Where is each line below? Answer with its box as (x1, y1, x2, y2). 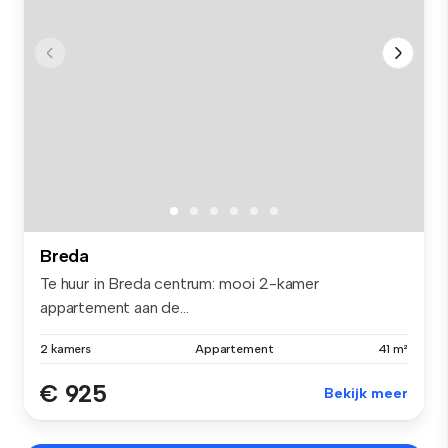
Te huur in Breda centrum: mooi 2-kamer (40, 273, 319, 293)
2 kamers (40, 341, 92, 356)
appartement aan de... (40, 297, 189, 317)
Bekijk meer (324, 384, 408, 402)
